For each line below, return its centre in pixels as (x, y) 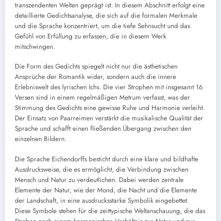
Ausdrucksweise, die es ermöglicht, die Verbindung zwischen (102, 169)
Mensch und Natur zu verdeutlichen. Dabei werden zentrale (99, 180)
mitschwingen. (35, 47)
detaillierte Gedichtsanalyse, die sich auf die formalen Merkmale (106, 16)
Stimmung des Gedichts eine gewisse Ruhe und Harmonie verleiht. (110, 108)
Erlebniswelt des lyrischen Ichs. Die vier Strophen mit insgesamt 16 (109, 87)
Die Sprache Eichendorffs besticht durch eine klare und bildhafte (107, 159)
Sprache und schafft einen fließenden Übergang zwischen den (103, 129)
